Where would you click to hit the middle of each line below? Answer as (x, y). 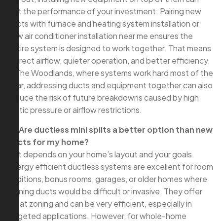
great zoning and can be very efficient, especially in (100, 204)
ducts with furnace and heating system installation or (103, 24)
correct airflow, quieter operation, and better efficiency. (109, 61)
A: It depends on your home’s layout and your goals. (101, 154)
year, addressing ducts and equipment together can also (110, 85)
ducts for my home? (48, 142)
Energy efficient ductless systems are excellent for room (110, 167)
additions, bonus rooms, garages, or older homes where (107, 179)
